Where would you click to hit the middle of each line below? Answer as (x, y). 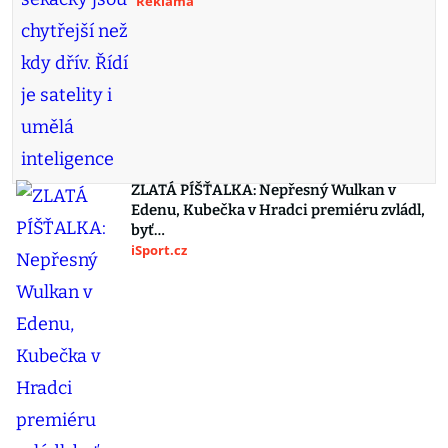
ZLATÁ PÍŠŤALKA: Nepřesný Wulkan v (263, 190)
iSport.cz (159, 250)
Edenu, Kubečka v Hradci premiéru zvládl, (278, 210)
